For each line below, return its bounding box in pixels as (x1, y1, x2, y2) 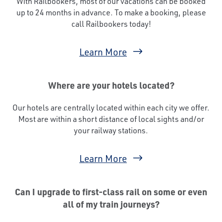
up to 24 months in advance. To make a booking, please (16, 6, 206, 17)
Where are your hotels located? (48, 79, 174, 91)
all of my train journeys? (62, 198, 160, 210)
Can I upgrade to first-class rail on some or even (15, 185, 207, 198)
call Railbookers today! (71, 18, 151, 29)
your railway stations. (74, 124, 148, 135)
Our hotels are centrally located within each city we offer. (12, 102, 210, 112)
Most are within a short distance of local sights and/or (18, 113, 204, 124)
